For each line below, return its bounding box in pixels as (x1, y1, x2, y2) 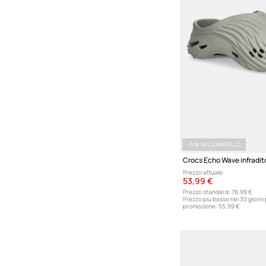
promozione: (183, 201, 218, 210)
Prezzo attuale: (183, 167, 225, 176)
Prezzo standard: (183, 187, 231, 196)
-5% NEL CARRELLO (188, 140, 241, 148)
